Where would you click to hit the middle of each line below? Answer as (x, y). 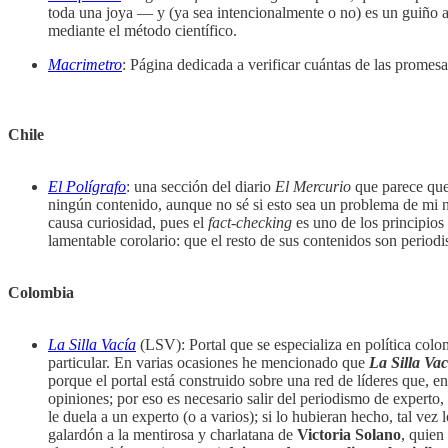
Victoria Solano (349, 435)
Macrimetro (85, 65)
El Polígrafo (87, 187)
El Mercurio (313, 187)
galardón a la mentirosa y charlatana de (172, 435)
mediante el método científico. (142, 31)
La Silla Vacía (92, 345)
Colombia (41, 293)
